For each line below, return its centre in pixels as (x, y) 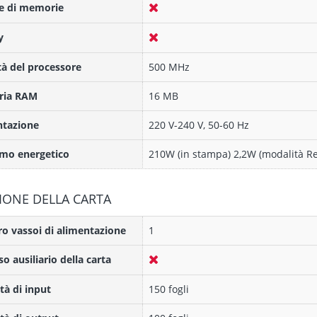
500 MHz (169, 67)
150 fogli (168, 289)
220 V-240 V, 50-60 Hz (198, 125)
